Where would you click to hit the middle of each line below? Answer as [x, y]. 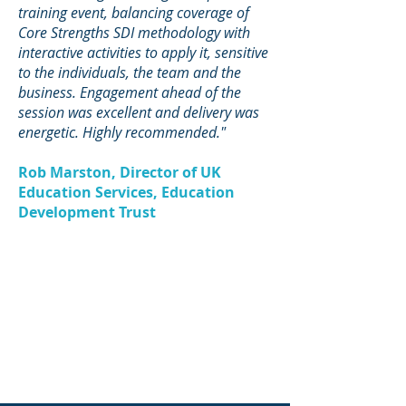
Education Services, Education [126, 192]
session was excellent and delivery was [139, 112]
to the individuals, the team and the [130, 72]
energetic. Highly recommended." [122, 132]
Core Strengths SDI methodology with [134, 33]
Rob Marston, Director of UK [120, 172]
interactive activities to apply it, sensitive [143, 53]
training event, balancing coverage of [134, 13]
